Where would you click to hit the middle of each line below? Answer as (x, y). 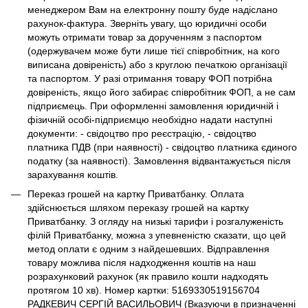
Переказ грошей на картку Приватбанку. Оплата (136, 194)
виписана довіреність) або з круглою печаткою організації (157, 64)
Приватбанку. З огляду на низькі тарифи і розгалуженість (155, 222)
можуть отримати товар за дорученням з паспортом (145, 37)
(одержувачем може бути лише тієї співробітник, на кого (154, 51)
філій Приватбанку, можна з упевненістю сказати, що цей (157, 235)
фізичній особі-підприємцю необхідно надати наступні (150, 119)
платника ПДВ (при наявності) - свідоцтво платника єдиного (162, 147)
